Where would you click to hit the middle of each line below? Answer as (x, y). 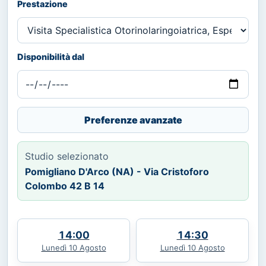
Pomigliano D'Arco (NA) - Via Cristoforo (117, 171)
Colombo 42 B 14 (65, 186)
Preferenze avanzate (133, 120)
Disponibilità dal (51, 56)
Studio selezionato (67, 156)
